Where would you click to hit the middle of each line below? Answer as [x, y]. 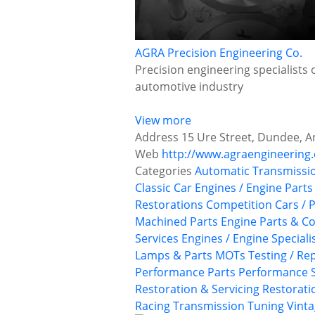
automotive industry [189, 87]
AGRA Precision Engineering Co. [219, 53]
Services [157, 239]
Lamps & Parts [174, 256]
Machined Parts [176, 222]
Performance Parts [185, 272]
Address [157, 137]
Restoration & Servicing [197, 289]
